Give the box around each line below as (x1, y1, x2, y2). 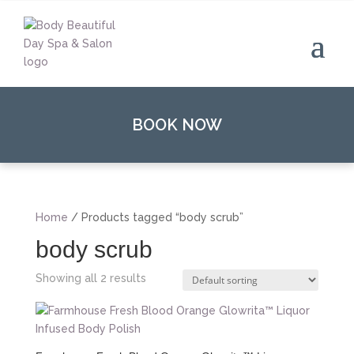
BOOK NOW (132, 115, 222, 134)
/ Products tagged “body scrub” (67, 211, 243, 224)
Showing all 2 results (35, 272, 146, 284)
